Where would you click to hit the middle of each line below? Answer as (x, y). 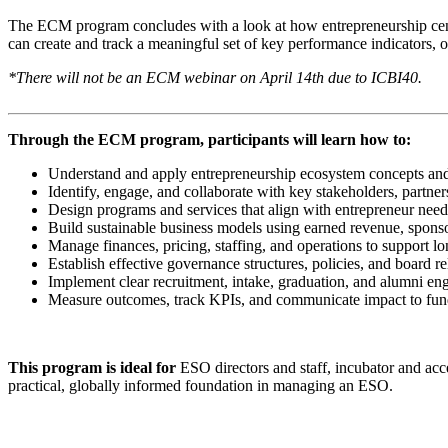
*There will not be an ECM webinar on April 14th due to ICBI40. (215, 77)
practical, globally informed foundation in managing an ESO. (202, 385)
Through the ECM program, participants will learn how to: (211, 139)
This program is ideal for (92, 367)
